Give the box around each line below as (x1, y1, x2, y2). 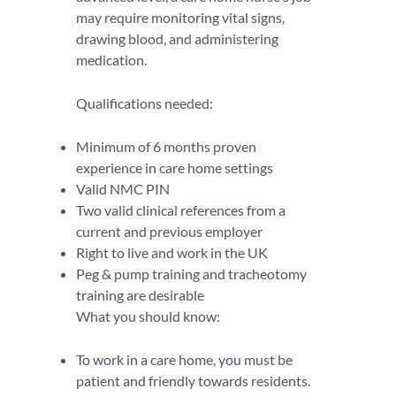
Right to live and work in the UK (76, 244, 268, 261)
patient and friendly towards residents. (76, 372, 313, 389)
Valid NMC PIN (76, 180, 170, 197)
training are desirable (76, 286, 204, 303)
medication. (76, 51, 149, 68)
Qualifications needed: (76, 95, 213, 111)
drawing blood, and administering (76, 30, 278, 47)
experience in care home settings (76, 159, 273, 176)
